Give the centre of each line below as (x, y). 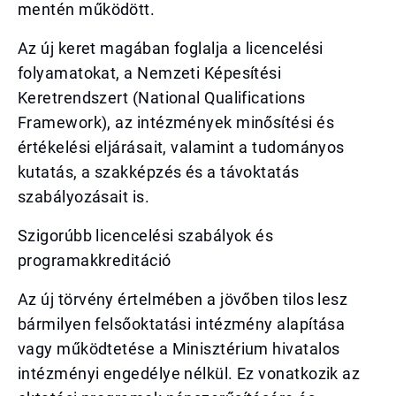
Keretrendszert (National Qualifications (162, 98)
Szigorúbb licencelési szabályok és (146, 236)
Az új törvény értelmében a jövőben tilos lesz (183, 299)
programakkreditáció (95, 260)
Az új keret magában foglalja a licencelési (171, 48)
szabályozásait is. (84, 197)
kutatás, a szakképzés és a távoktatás (159, 172)
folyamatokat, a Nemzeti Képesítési (150, 73)
